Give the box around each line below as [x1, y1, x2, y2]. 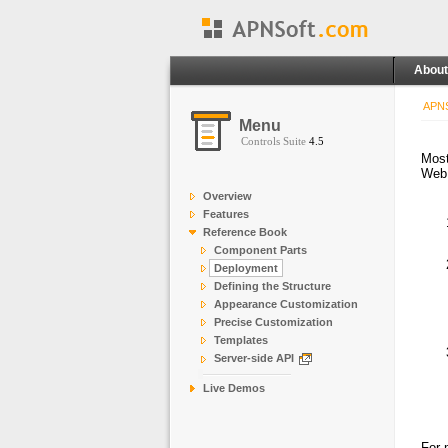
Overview [203, 190, 252, 202]
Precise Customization [214, 316, 333, 328]
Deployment [214, 262, 278, 274]
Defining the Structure [214, 280, 331, 292]
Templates [214, 334, 268, 346]
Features [203, 208, 249, 220]
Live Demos [203, 382, 265, 394]
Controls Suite [241, 135, 309, 147]
